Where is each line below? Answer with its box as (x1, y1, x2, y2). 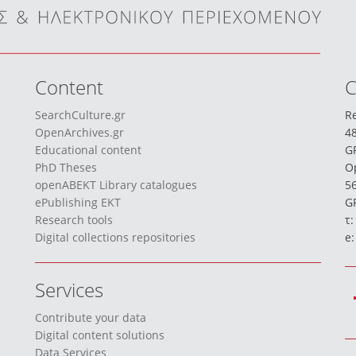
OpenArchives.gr (35, 124, 124, 140)
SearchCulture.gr (35, 106, 126, 122)
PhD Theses (35, 159, 97, 175)
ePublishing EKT (35, 194, 121, 210)
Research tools (35, 211, 113, 227)
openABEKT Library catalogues (35, 176, 197, 192)
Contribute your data (35, 309, 146, 325)
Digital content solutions (35, 327, 164, 342)
